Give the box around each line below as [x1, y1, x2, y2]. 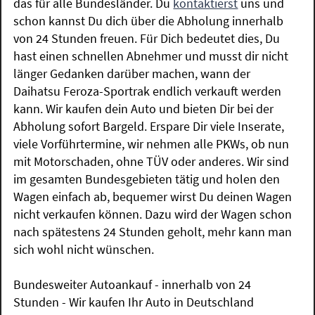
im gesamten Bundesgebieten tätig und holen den [13, 170, 281, 187]
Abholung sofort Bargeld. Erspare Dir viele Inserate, [13, 117, 285, 134]
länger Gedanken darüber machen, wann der [13, 65, 251, 82]
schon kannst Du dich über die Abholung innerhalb [13, 12, 284, 29]
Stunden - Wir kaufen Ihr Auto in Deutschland [13, 293, 255, 310]
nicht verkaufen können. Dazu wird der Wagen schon [13, 205, 292, 222]
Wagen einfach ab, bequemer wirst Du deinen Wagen [13, 188, 292, 205]
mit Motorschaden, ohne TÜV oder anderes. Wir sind [13, 153, 290, 169]
